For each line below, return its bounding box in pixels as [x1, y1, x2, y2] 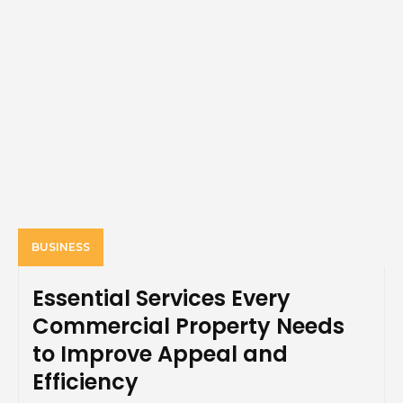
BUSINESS [31, 240, 90, 255]
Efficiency [32, 367, 139, 398]
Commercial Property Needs [32, 311, 345, 342]
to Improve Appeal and [32, 339, 288, 370]
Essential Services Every [32, 283, 291, 314]
